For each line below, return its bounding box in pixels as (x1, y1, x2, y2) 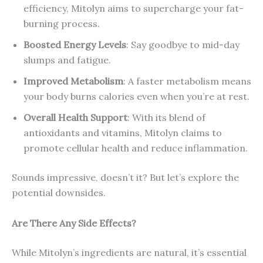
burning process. (23, 18, 100, 30)
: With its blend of (127, 112, 205, 124)
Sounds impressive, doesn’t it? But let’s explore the (12, 171, 239, 184)
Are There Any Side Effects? (12, 217, 136, 229)
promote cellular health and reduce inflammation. (23, 142, 248, 154)
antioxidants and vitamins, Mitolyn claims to (23, 127, 222, 139)
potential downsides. (12, 187, 106, 199)
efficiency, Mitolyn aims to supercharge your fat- (23, 2, 244, 15)
